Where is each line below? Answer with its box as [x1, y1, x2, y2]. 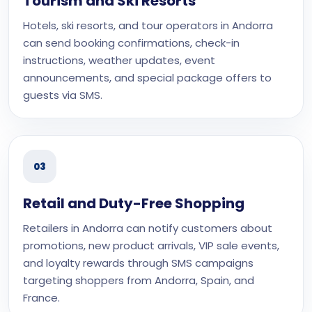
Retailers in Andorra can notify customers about [23, 221, 272, 235]
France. [23, 290, 60, 305]
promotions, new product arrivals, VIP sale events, [23, 238, 279, 253]
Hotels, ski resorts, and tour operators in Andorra [23, 18, 273, 33]
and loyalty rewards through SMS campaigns [23, 256, 253, 270]
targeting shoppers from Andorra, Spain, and [23, 273, 254, 288]
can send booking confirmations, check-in [23, 36, 240, 50]
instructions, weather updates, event [23, 53, 215, 68]
